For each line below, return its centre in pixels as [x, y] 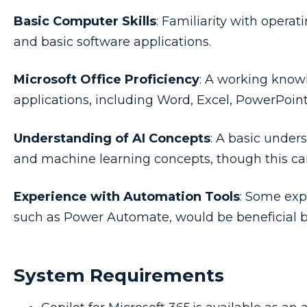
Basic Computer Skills [85, 22]
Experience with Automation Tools [127, 196]
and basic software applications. [112, 42]
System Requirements [119, 275]
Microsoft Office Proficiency [107, 80]
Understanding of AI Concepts [112, 138]
